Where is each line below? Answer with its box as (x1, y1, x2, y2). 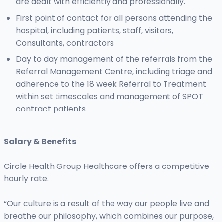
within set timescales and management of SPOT (16, 91, 203, 103)
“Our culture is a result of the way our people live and (4, 198, 209, 210)
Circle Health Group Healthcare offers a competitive (4, 161, 209, 172)
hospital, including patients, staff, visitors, (16, 25, 173, 37)
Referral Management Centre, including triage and (16, 66, 212, 78)
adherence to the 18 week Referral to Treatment (16, 78, 206, 90)
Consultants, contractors (16, 37, 114, 49)
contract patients (16, 103, 86, 115)
